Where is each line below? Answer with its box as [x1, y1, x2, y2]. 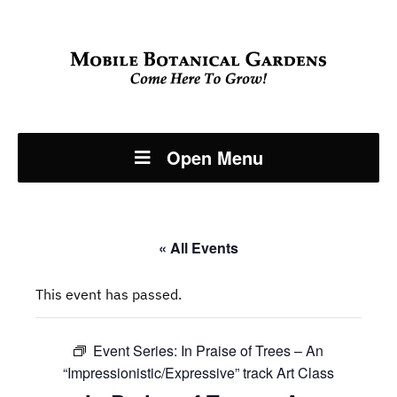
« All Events [159, 237, 238, 258]
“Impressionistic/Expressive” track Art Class [63, 362, 334, 383]
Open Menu [166, 144, 263, 170]
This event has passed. [35, 285, 182, 303]
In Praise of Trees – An [181, 340, 323, 361]
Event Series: [93, 340, 181, 361]
